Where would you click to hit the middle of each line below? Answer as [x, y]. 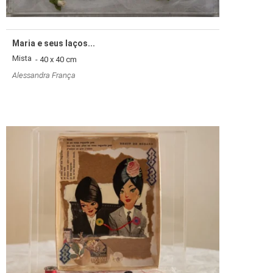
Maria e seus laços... [54, 44]
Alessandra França [44, 76]
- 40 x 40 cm [54, 60]
